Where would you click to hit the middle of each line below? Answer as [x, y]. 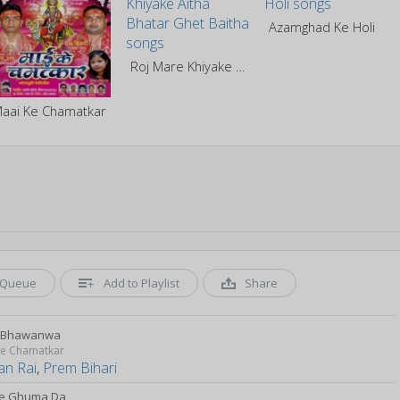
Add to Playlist [142, 283]
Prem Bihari [80, 367]
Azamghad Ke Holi [322, 26]
